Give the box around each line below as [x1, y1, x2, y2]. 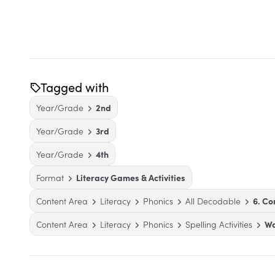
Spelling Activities [185, 218, 252, 230]
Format [36, 171, 64, 184]
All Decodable [185, 195, 241, 207]
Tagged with [41, 79, 109, 95]
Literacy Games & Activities [76, 171, 185, 184]
